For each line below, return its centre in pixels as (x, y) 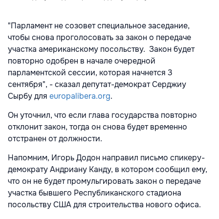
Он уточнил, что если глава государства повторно (102, 115)
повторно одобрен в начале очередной (82, 61)
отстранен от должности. (55, 139)
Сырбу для (29, 96)
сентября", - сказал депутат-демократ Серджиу (97, 85)
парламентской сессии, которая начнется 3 (90, 73)
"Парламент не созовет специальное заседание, (99, 26)
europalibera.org (80, 96)
